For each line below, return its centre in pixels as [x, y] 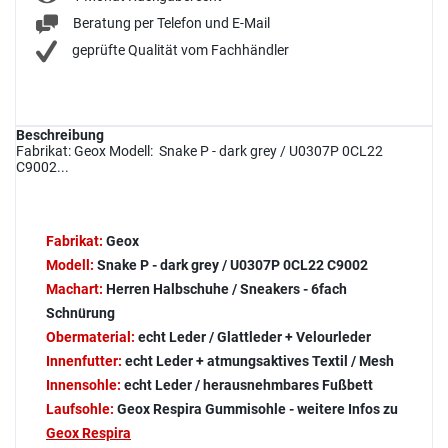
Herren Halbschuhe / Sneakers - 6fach [225, 289]
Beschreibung [60, 135]
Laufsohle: [80, 409]
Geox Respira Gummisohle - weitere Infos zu [256, 409]
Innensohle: [83, 385]
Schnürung [80, 313]
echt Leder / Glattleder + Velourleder [253, 337]
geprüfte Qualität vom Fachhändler [180, 50]
